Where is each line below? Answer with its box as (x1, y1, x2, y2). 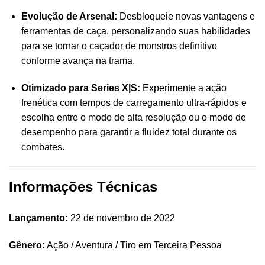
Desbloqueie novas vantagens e (117, 11, 255, 21)
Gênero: (9, 240, 45, 251)
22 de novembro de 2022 (68, 213, 175, 224)
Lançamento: (9, 213, 68, 224)
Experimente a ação (140, 82, 227, 93)
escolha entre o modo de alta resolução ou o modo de (21, 112, 246, 122)
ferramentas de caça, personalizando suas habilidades (21, 25, 250, 36)
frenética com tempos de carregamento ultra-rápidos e (21, 97, 247, 108)
